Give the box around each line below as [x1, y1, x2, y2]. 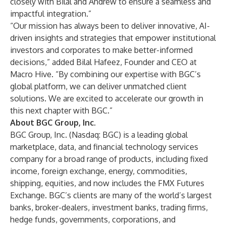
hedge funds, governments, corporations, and [10, 214, 176, 224]
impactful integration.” [10, 9, 91, 19]
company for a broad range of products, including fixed [10, 154, 208, 164]
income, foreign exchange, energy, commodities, [10, 166, 187, 176]
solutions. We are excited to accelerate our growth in [10, 93, 203, 103]
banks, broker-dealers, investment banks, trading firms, [10, 202, 208, 212]
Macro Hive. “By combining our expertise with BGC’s [10, 69, 201, 79]
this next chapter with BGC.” [10, 105, 112, 116]
